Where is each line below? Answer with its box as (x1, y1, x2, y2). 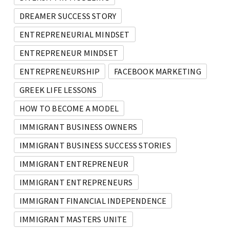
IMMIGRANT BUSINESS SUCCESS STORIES (20, 140, 171, 151)
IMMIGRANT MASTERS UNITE (20, 214, 127, 225)
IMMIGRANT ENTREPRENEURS (20, 177, 133, 188)
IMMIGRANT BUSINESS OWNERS (20, 122, 137, 132)
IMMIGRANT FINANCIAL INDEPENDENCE (20, 196, 167, 206)
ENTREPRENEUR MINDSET (20, 48, 118, 59)
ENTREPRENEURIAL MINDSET (20, 29, 130, 40)
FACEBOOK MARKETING (114, 66, 201, 77)
